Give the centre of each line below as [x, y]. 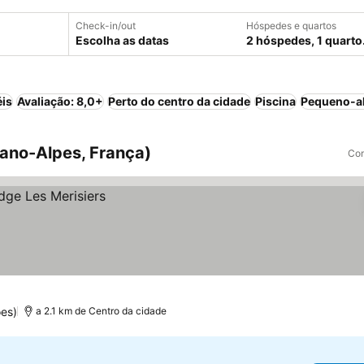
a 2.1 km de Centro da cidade [102, 311]
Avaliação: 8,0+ [60, 101]
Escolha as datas [122, 40]
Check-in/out [106, 26]
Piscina [275, 101]
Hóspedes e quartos [291, 26]
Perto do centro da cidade [179, 101]
